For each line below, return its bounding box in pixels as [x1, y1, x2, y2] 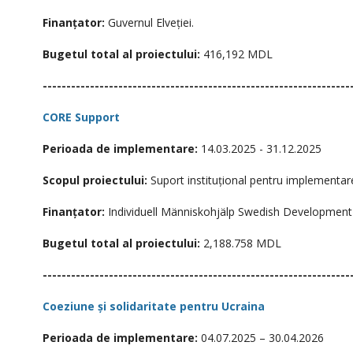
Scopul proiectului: [43, 173, 147, 188]
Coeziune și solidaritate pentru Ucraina [43, 299, 265, 314]
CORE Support [43, 110, 120, 124]
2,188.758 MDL [200, 236, 281, 251]
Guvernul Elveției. [105, 15, 194, 30]
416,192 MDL [200, 46, 273, 61]
